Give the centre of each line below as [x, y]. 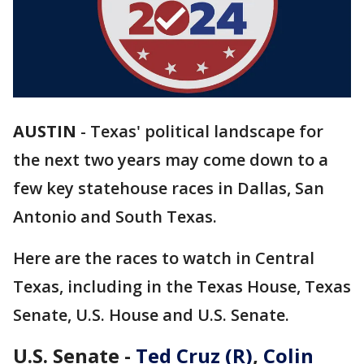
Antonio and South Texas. [117, 217]
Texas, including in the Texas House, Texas [182, 287]
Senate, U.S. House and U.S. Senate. [151, 315]
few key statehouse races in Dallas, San [169, 188]
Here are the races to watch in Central [164, 258]
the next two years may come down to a [171, 160]
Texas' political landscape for [207, 132]
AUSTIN [45, 132]
